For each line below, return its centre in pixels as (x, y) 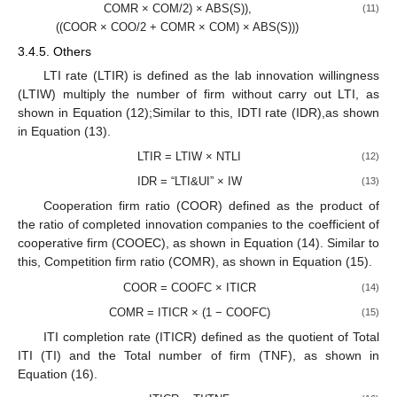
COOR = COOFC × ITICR (189, 287)
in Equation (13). (64, 131)
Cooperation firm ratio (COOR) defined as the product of (211, 206)
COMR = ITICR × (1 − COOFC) (189, 312)
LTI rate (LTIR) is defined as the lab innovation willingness (211, 75)
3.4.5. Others (54, 51)
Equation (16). (58, 374)
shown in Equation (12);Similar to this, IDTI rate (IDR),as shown (198, 113)
